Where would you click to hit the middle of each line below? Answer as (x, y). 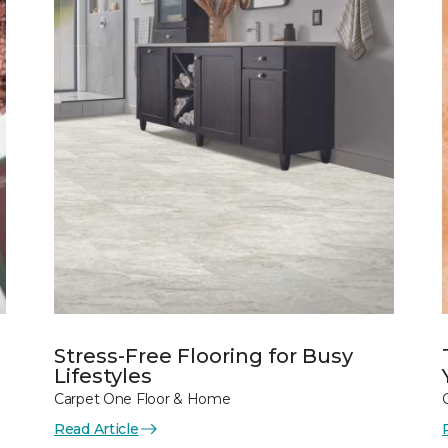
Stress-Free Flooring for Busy (203, 355)
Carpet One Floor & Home (142, 398)
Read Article (96, 428)
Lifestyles (103, 375)
